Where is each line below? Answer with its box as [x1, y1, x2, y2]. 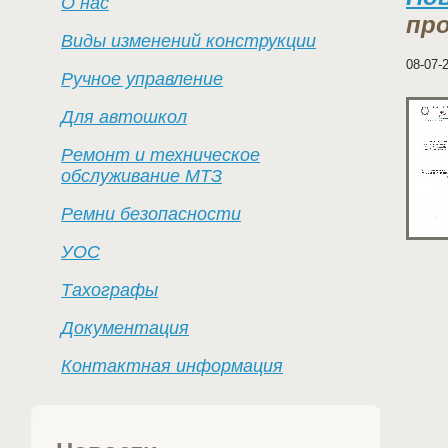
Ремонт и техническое [61, 145, 260, 165]
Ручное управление [61, 69, 223, 89]
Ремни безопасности [61, 204, 241, 224]
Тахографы [61, 280, 158, 300]
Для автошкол [61, 107, 187, 127]
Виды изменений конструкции [61, 31, 316, 51]
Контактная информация [61, 356, 283, 376]
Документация [61, 318, 189, 338]
